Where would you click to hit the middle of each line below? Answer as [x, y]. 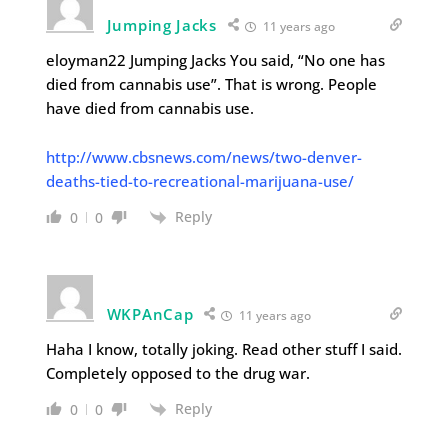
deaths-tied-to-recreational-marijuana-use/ [199, 180]
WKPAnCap [150, 313]
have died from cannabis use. [151, 107]
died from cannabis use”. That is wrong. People [211, 83]
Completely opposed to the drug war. [177, 372]
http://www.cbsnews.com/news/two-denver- [203, 156]
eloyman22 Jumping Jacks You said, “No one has [215, 59]
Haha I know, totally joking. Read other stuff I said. [223, 348]
